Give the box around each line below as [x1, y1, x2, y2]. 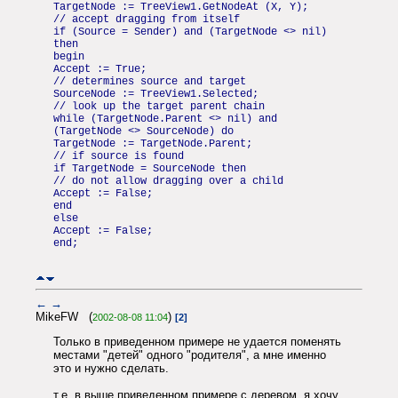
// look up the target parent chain [53, 100, 265, 114]
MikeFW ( [36, 309, 92, 323]
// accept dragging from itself [53, 13, 240, 27]
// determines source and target [53, 76, 246, 89]
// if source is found [53, 150, 184, 163]
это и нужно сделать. [53, 362, 169, 376]
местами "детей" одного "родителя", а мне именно [53, 348, 326, 362]
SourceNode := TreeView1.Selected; [53, 88, 259, 101]
